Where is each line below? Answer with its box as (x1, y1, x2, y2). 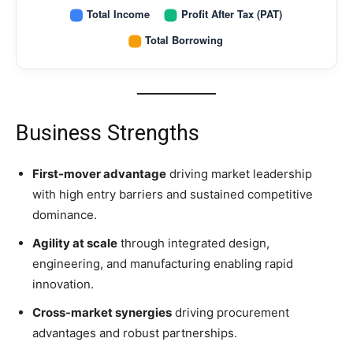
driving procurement (172, 304, 289, 320)
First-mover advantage (32, 165, 166, 181)
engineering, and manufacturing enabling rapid (32, 255, 293, 271)
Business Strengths (16, 120, 199, 146)
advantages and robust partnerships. (32, 325, 237, 340)
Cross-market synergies (32, 304, 172, 320)
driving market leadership (166, 165, 312, 181)
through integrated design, (117, 235, 269, 251)
